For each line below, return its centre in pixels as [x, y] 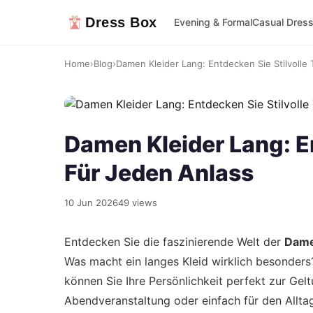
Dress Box [121, 22]
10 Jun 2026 [91, 203]
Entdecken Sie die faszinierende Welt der [174, 242]
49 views [138, 203]
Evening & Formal [213, 22]
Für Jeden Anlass [159, 173]
